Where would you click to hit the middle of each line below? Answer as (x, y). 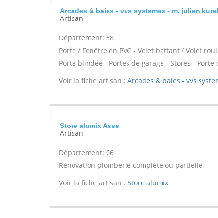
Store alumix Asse (90, 126)
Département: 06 (86, 153)
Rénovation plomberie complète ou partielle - (133, 165)
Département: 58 (86, 38)
